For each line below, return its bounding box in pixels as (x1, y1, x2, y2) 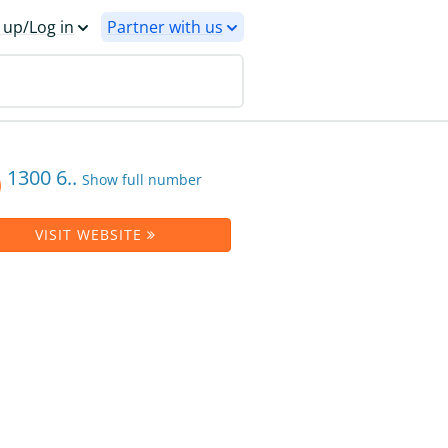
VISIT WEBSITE (35, 225, 148, 244)
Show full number (81, 170, 202, 189)
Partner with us (107, 16, 223, 38)
